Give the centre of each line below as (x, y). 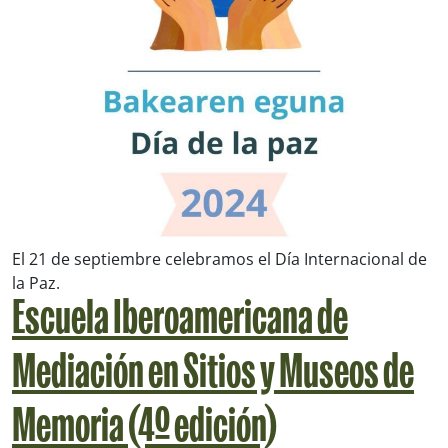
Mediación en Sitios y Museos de (213, 376)
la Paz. (36, 283)
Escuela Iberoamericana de (180, 322)
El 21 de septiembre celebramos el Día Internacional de (219, 259)
